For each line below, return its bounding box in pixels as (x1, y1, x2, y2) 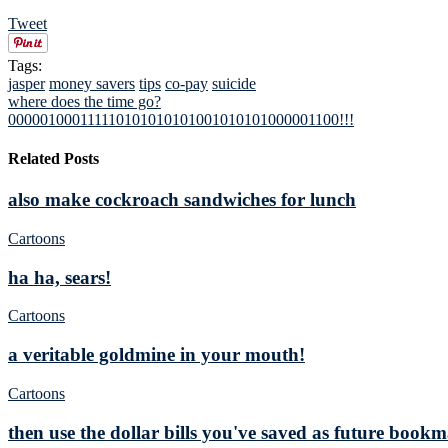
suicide (212, 74, 256, 92)
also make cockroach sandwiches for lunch (8, 189, 356, 211)
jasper (8, 74, 45, 92)
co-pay (165, 74, 208, 92)
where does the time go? (8, 92, 161, 110)
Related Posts (8, 149, 99, 167)
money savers (49, 74, 135, 92)
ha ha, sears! (8, 266, 111, 288)
